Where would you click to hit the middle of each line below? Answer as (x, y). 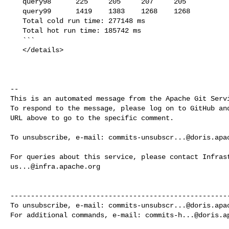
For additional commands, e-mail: (78, 215)
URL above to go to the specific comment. (92, 118)
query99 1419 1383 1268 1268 (16, 11)
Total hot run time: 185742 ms (16, 30)
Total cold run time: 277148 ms (16, 21)
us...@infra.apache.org (55, 166)
